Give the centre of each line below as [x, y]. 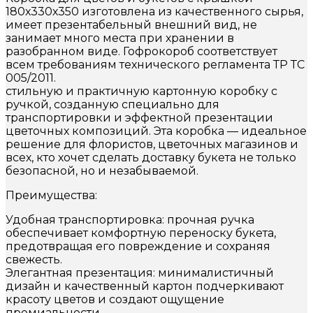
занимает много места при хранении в [120, 38]
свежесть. [34, 259]
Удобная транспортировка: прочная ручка [130, 219]
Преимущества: [51, 195]
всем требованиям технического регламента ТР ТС [155, 64]
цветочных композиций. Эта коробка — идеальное [156, 131]
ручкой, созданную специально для [112, 104]
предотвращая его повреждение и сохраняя [138, 246]
